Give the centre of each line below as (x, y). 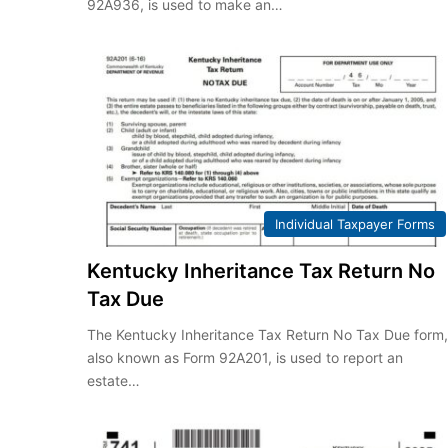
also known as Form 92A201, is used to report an (245, 358)
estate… (114, 381)
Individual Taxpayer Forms (354, 224)
